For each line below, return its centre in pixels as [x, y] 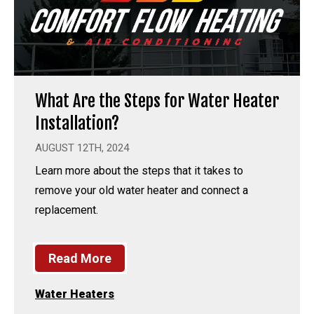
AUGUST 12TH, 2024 [82, 148]
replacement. [67, 210]
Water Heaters [75, 294]
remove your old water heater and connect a [142, 190]
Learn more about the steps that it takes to [139, 170]
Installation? [77, 123]
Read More [80, 258]
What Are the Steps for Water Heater [157, 101]
